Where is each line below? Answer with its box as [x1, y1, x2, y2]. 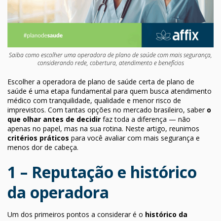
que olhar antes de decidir [7, 114, 101, 124]
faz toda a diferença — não [101, 114, 190, 124]
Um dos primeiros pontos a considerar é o [7, 209, 145, 219]
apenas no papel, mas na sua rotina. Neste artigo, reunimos [7, 123, 199, 133]
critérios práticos [7, 133, 69, 143]
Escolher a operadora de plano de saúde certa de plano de [7, 76, 194, 86]
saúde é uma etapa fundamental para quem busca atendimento [7, 86, 212, 96]
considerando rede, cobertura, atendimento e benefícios [37, 58, 184, 67]
